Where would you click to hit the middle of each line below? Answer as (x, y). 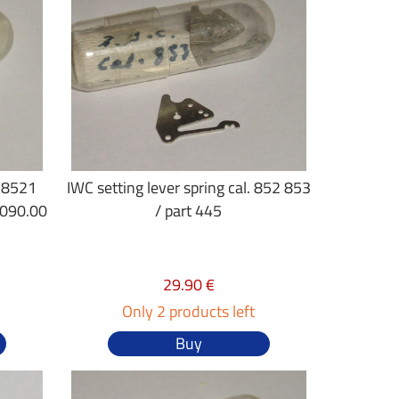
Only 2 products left (189, 311)
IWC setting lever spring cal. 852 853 (188, 187)
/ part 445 (189, 211)
